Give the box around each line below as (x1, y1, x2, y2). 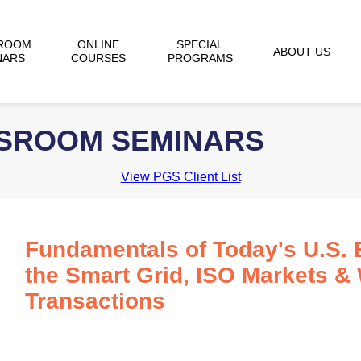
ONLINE (77, 38, 119, 51)
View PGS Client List (120, 170, 241, 184)
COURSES (70, 52, 126, 64)
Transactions (24, 288, 165, 313)
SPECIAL (176, 38, 224, 51)
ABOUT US (273, 44, 331, 58)
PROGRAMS (167, 52, 233, 64)
